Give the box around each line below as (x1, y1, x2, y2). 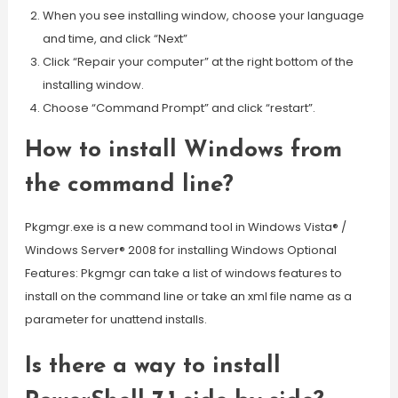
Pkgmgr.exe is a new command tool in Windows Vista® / (24, 219, 346, 235)
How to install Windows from (24, 139, 342, 163)
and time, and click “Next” (42, 30, 187, 47)
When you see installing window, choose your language (42, 7, 364, 24)
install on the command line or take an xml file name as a (24, 288, 352, 305)
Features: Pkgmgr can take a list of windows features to (24, 265, 342, 282)
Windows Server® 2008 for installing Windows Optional (24, 242, 337, 259)
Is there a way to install (24, 354, 281, 378)
